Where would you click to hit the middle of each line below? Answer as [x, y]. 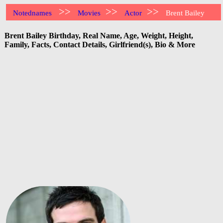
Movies [89, 13]
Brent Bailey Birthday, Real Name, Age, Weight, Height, [99, 35]
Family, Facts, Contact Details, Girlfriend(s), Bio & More [100, 44]
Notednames [33, 13]
